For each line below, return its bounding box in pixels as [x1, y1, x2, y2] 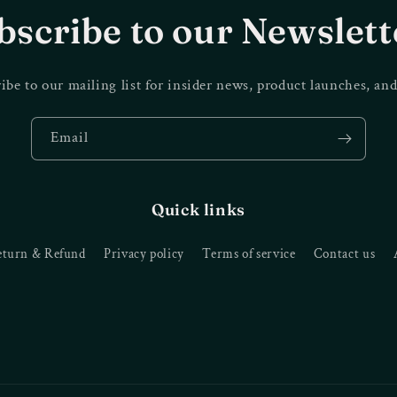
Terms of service [202, 245, 296, 263]
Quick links [152, 199, 245, 221]
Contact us [313, 245, 376, 263]
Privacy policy [104, 245, 184, 263]
